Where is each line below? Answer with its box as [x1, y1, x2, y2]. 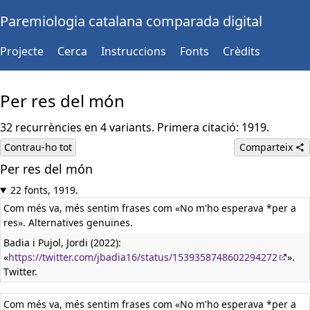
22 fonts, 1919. [10, 183, 78, 197]
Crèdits [223, 44, 260, 59]
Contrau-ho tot [4, 140, 72, 154]
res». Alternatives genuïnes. [3, 216, 133, 229]
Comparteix [239, 140, 295, 154]
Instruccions [101, 44, 166, 59]
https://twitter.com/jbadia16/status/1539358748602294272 [8, 250, 277, 264]
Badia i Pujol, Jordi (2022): [3, 236, 121, 249]
